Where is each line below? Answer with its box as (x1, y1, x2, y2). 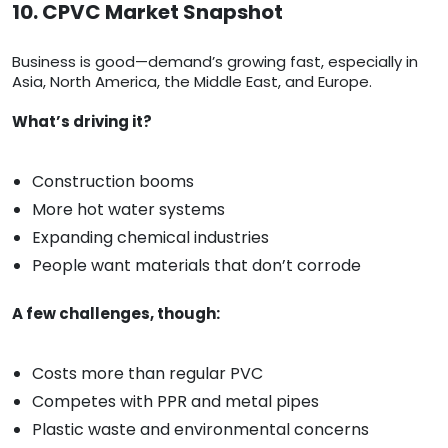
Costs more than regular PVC (32, 362, 263, 386)
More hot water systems (32, 198, 225, 222)
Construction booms (32, 170, 194, 194)
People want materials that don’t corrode (32, 254, 361, 278)
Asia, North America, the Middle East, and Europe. (12, 71, 372, 93)
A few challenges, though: (12, 303, 220, 325)
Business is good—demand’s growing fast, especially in (12, 51, 418, 73)
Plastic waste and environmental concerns (32, 418, 369, 442)
